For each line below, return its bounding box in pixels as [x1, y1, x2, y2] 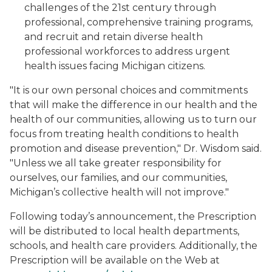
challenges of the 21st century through [24, 2, 216, 13]
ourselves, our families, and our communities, [10, 172, 227, 183]
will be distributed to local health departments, [10, 225, 239, 237]
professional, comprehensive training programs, [24, 16, 253, 28]
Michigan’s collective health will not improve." [10, 186, 229, 198]
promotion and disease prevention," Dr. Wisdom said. [10, 143, 262, 154]
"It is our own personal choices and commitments [10, 84, 248, 96]
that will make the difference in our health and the [10, 99, 257, 110]
